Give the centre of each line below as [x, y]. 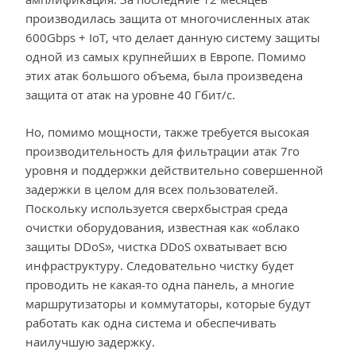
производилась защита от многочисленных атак [168, 19]
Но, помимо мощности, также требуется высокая [167, 132]
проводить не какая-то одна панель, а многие [160, 284]
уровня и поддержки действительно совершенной [174, 170]
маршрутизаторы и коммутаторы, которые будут [168, 303]
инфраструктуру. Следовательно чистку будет [160, 265]
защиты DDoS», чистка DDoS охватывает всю [156, 246]
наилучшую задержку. [90, 341]
